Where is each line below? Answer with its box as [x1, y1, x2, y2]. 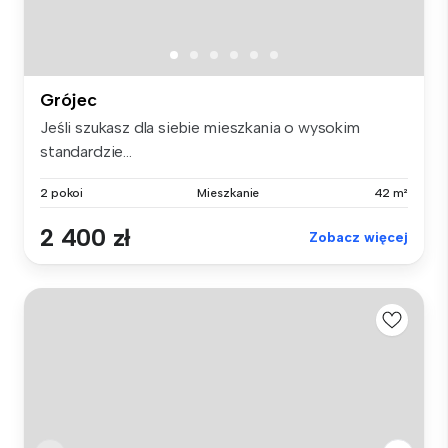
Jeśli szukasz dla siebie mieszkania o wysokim [40, 117, 360, 137]
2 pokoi [40, 185, 84, 200]
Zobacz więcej [309, 228, 408, 246]
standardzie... [40, 141, 132, 161]
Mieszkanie [197, 185, 260, 200]
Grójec [40, 88, 97, 111]
